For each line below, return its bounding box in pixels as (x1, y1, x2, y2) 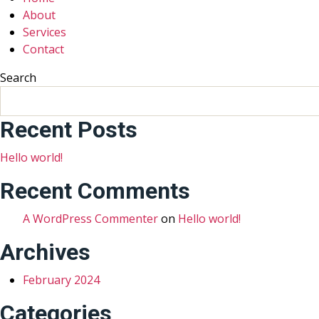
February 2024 (23, 272, 100, 288)
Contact (23, 41, 64, 57)
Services (23, 24, 66, 40)
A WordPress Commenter (23, 211, 158, 226)
